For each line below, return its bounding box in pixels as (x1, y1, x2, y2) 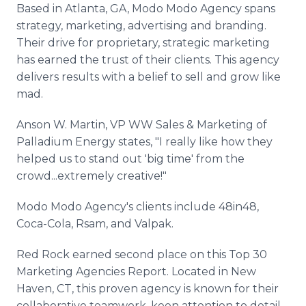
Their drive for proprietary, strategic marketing (16, 36, 270, 49)
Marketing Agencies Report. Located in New (16, 265, 256, 278)
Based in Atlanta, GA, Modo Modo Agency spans (16, 2, 275, 15)
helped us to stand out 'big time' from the (16, 152, 245, 165)
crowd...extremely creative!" (16, 169, 167, 182)
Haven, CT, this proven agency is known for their (16, 282, 279, 295)
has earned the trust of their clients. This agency (16, 53, 279, 66)
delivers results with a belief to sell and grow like (16, 70, 281, 83)
